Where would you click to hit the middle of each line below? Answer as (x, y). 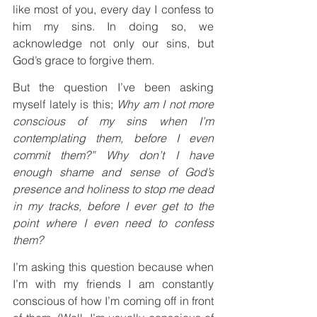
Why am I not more (165, 104)
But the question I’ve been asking (113, 87)
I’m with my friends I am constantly (113, 283)
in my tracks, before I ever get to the (113, 206)
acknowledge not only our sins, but (113, 43)
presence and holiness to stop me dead (113, 189)
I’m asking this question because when (113, 266)
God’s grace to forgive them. (83, 60)
